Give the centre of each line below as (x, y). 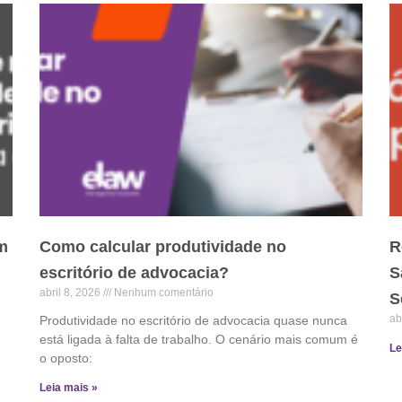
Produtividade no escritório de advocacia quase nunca (193, 321)
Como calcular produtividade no (163, 247)
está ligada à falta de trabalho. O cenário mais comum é (199, 340)
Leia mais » (69, 388)
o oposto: (66, 358)
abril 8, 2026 (71, 293)
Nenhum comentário (162, 293)
